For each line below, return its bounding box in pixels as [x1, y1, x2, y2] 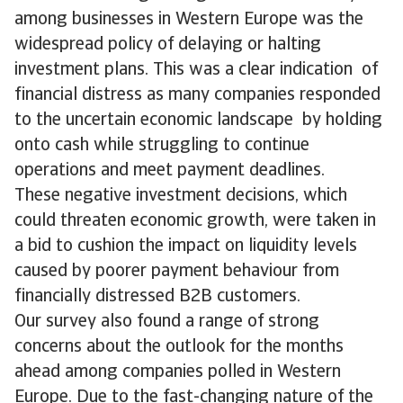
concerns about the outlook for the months [14, 338, 344, 356]
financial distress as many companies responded [14, 86, 381, 104]
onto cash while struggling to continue [14, 137, 309, 155]
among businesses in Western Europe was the [14, 11, 363, 29]
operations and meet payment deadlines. [14, 162, 325, 180]
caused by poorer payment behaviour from [14, 263, 339, 281]
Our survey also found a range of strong [14, 313, 319, 331]
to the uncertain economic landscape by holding [14, 112, 382, 130]
